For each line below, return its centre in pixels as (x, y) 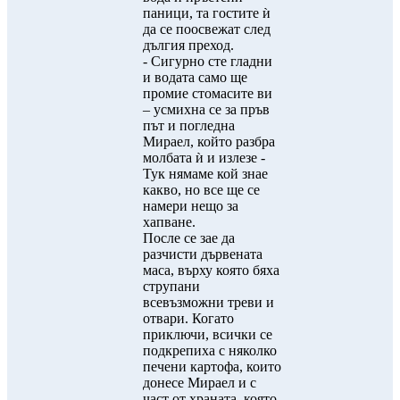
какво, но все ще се (201, 190)
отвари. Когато (188, 318)
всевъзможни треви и (208, 302)
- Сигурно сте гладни (208, 61)
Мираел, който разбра (209, 142)
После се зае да (189, 238)
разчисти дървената (203, 254)
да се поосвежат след (207, 29)
